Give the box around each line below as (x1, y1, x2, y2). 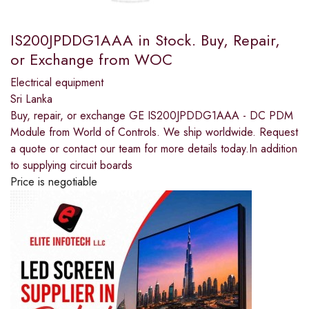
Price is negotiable (10, 174, 97, 190)
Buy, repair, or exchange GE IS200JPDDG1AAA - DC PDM (10, 108, 293, 124)
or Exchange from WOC (10, 48, 172, 71)
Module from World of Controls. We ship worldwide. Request (10, 124, 298, 141)
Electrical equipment (10, 74, 103, 91)
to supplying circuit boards (10, 157, 132, 174)
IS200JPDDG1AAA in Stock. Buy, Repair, (10, 29, 280, 52)
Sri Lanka (10, 91, 52, 108)
